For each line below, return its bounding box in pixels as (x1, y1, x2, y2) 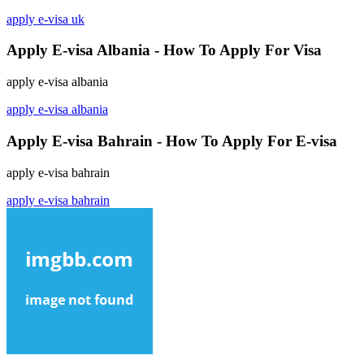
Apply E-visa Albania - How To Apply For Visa (6, 41, 322, 59)
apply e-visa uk (6, 11, 84, 26)
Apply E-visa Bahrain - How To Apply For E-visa (6, 132, 337, 149)
